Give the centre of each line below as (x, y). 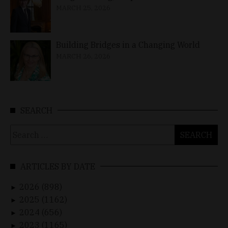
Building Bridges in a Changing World (128, 45)
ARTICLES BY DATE (58, 166)
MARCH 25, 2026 (83, 8)
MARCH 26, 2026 (83, 56)
